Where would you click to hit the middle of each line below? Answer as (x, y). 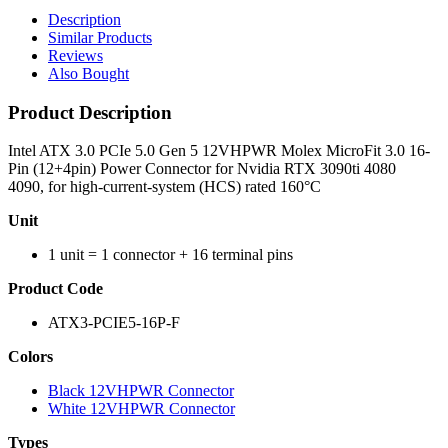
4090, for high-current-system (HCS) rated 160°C (164, 187)
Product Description (90, 112)
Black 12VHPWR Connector (141, 391)
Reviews (75, 55)
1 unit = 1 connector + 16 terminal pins (170, 255)
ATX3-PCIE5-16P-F (114, 323)
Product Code (55, 289)
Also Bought (88, 73)
